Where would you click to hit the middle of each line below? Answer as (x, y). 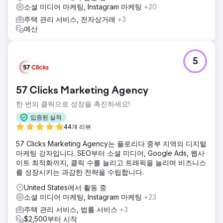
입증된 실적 (46, 117)
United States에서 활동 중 (65, 187)
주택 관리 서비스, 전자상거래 (71, 19)
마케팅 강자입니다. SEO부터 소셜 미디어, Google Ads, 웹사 (110, 153)
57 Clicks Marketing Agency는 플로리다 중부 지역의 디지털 (111, 143)
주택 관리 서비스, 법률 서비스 (72, 209)
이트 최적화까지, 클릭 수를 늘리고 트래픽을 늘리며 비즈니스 (111, 162)
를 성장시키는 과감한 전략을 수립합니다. (80, 172)
